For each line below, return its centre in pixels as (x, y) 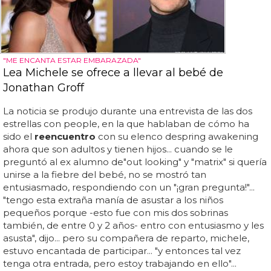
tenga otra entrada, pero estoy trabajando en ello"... (120, 264)
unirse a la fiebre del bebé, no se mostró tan (105, 175)
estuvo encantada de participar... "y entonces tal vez (122, 251)
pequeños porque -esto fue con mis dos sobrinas (116, 213)
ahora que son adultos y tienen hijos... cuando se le (118, 149)
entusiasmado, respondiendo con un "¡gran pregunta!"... (129, 188)
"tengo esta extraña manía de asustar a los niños (113, 200)
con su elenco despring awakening (177, 137)
